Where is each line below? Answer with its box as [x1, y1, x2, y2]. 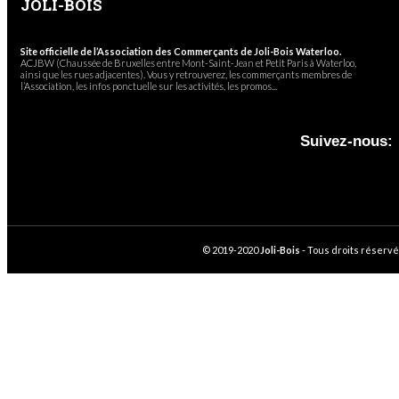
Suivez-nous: [300, 133, 393, 150]
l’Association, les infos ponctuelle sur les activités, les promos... [20, 80, 277, 92]
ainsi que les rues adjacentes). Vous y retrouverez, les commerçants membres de [20, 69, 352, 80]
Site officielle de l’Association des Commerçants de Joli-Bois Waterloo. [20, 45, 341, 57]
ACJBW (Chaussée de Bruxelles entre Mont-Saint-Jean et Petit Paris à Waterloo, [20, 57, 356, 69]
